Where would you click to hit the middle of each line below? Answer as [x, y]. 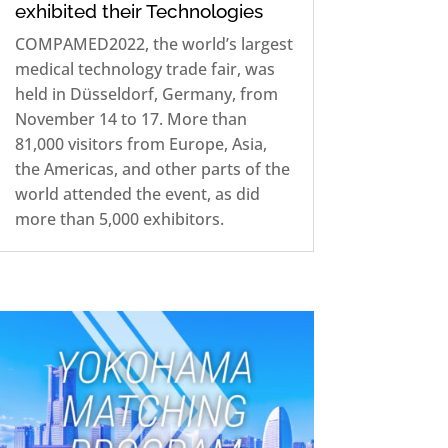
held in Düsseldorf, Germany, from [146, 93]
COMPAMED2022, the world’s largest [153, 43]
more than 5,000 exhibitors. [119, 218]
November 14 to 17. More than [130, 118]
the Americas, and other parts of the [152, 168]
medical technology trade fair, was [144, 68]
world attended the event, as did [137, 193]
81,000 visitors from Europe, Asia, [140, 143]
